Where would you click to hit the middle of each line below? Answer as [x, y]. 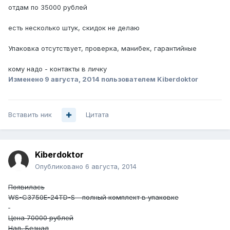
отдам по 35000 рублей [48, 7]
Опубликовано [60, 167]
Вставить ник [30, 115]
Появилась [26, 187]
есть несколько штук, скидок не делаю [74, 28]
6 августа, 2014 [111, 167]
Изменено [26, 79]
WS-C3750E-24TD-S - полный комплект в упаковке [93, 197]
